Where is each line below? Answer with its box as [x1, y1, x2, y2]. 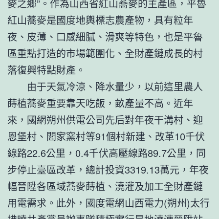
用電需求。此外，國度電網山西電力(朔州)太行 [7, 195, 210, 210]
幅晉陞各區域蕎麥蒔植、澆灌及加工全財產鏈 [7, 178, 203, 193]
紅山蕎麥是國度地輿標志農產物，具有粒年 [7, 12, 193, 27]
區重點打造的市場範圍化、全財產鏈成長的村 [7, 45, 203, 60]
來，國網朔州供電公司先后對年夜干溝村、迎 [7, 112, 203, 127]
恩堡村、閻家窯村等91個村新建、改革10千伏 [7, 129, 205, 143]
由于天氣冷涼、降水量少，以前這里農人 [7, 79, 203, 93]
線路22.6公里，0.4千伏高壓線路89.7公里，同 [7, 145, 206, 160]
